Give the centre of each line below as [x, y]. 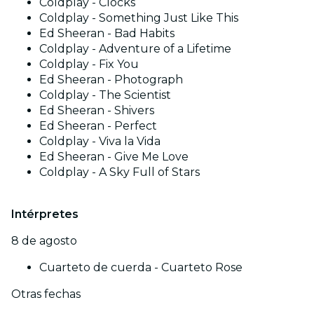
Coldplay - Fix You [89, 64]
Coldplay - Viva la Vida [100, 141]
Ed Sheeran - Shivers [97, 110]
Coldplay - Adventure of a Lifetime [135, 48]
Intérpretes [45, 214]
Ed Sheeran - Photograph [111, 79]
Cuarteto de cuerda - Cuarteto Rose [141, 267]
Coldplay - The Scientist [105, 95]
